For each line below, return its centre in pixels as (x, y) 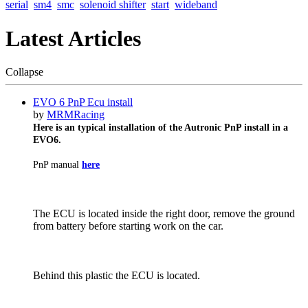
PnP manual (57, 165)
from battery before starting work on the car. (128, 226)
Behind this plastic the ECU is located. (117, 275)
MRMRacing (76, 114)
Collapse (24, 72)
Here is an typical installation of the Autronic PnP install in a (161, 128)
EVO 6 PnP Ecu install (83, 102)
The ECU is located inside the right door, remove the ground (164, 213)
